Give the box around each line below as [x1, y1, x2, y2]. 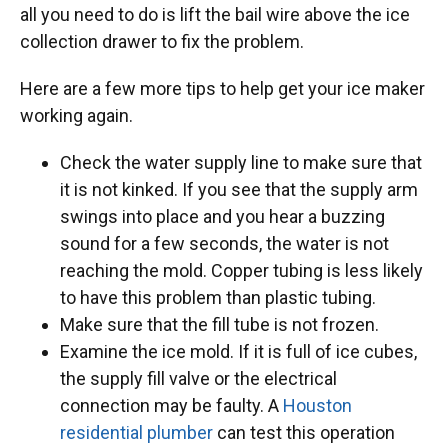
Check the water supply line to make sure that [60, 151, 422, 173]
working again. [20, 104, 133, 126]
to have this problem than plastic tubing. [60, 286, 376, 308]
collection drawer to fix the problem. [20, 30, 304, 52]
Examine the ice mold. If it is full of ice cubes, [60, 340, 417, 362]
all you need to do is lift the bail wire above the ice [20, 3, 410, 25]
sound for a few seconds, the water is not [60, 232, 389, 254]
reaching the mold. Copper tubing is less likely [60, 259, 423, 281]
